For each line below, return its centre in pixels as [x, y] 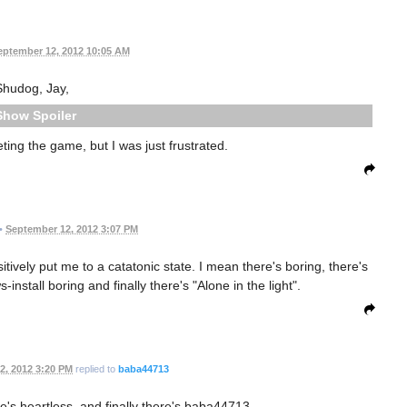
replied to [95, 369]
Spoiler [54, 115]
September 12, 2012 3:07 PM [72, 229]
